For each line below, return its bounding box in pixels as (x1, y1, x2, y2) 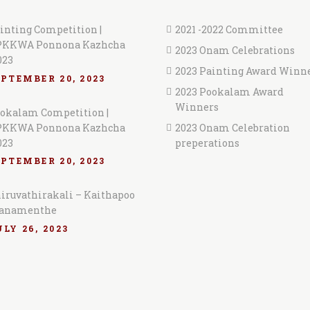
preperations (175, 136, 239, 149)
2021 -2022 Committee (175, 22, 283, 36)
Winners (175, 100, 219, 113)
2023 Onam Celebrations (175, 43, 295, 57)
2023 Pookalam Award (175, 84, 284, 98)
